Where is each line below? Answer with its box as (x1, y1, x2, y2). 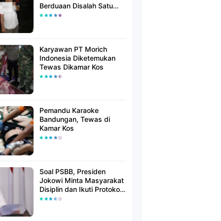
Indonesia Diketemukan (39, 54, 115, 62)
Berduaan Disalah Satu (39, 1, 113, 10)
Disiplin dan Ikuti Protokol (39, 185, 121, 193)
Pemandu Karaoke (39, 106, 99, 114)
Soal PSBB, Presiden (39, 167, 106, 176)
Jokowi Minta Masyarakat (39, 176, 124, 184)
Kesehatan (39, 194, 74, 202)
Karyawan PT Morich (39, 45, 107, 53)
